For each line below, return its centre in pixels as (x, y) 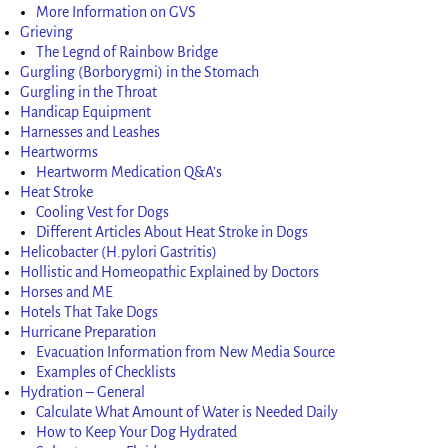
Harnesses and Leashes (90, 131)
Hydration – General (83, 391)
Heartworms (59, 151)
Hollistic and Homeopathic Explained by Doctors (170, 271)
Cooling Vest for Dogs (103, 211)
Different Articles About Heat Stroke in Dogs (172, 231)
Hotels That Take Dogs (89, 311)
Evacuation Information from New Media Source (186, 351)
